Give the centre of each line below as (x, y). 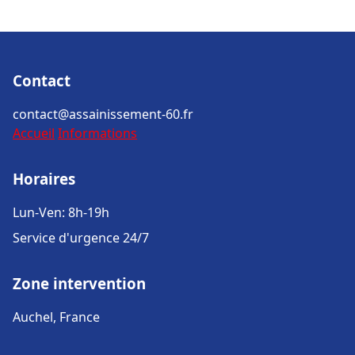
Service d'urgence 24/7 (81, 238)
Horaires (44, 179)
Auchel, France (56, 317)
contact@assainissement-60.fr (103, 114)
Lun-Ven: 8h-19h (61, 212)
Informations (97, 133)
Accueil (34, 133)
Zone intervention (79, 283)
